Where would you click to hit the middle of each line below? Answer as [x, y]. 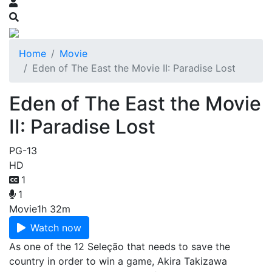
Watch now [56, 228]
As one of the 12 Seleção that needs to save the [120, 246]
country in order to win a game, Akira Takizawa [118, 261]
